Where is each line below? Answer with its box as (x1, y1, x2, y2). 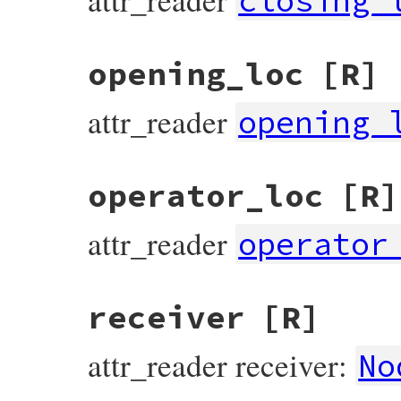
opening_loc (88, 54, 304, 95)
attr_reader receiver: (88, 344, 355, 387)
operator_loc (88, 175, 324, 217)
